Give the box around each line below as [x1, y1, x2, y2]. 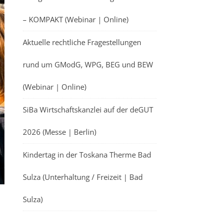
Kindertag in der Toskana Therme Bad [23, 150, 151, 160]
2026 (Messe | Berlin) [23, 127, 96, 137]
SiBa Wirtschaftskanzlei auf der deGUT [23, 105, 153, 114]
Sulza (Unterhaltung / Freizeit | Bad [23, 172, 143, 182]
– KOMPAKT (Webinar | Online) [23, 14, 128, 24]
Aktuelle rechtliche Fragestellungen [23, 37, 141, 47]
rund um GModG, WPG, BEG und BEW [23, 59, 153, 69]
